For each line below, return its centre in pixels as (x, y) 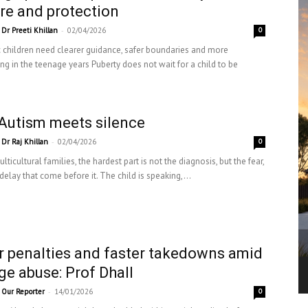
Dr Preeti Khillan (30, 30)
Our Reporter (23, 291)
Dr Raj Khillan (25, 142)
